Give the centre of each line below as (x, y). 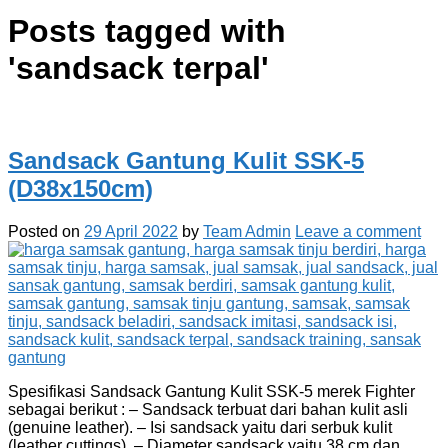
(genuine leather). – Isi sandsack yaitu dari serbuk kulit (200, 427)
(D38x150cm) (80, 188)
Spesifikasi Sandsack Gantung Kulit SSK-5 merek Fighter (211, 391)
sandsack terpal (138, 68)
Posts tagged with (147, 31)
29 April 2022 (131, 231)
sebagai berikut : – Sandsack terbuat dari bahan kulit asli (208, 409)
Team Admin (247, 231)
